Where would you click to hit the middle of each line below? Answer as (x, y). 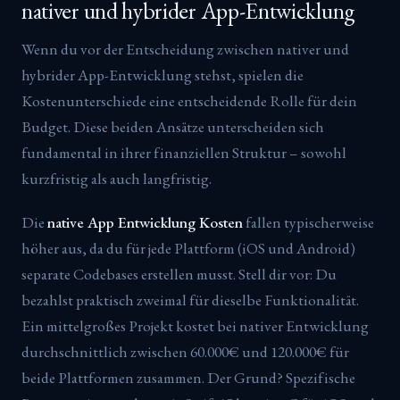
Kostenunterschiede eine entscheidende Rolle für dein (189, 100)
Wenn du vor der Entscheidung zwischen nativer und (185, 49)
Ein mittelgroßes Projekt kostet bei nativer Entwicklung (195, 325)
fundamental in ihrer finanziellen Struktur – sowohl (184, 152)
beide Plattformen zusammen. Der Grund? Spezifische (188, 377)
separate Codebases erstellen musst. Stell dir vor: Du (179, 274)
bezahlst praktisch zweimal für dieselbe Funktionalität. (190, 300)
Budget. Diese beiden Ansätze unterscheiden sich (173, 126)
